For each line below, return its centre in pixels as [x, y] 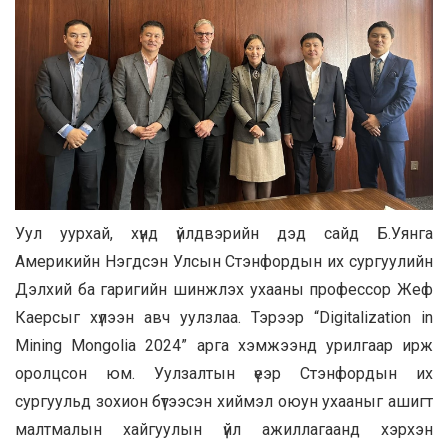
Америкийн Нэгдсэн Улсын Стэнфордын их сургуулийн [224, 262]
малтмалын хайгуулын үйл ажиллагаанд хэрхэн [224, 430]
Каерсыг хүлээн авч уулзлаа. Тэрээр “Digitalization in [224, 318]
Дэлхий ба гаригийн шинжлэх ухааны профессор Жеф [224, 290]
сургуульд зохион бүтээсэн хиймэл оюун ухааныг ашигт [224, 402]
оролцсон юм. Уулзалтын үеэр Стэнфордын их [224, 374]
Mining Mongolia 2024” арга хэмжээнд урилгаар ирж [224, 346]
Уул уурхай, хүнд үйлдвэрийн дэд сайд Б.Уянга [224, 234]
